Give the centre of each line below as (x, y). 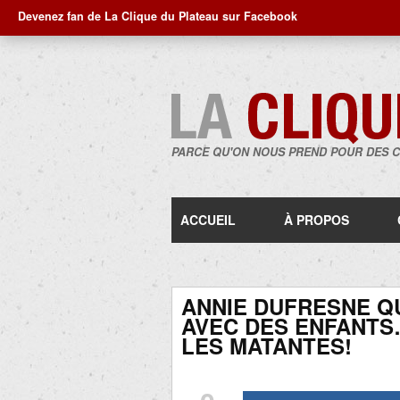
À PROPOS (317, 220)
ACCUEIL (208, 220)
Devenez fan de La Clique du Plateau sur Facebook (158, 16)
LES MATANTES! (267, 346)
